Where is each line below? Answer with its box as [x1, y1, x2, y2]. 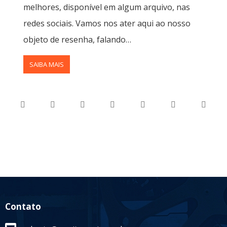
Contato [5, 200, 41, 212]
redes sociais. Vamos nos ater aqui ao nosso [23, 17, 191, 29]
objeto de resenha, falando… [23, 33, 131, 45]
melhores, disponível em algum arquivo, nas [23, 1, 190, 13]
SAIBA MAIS [29, 59, 64, 69]
